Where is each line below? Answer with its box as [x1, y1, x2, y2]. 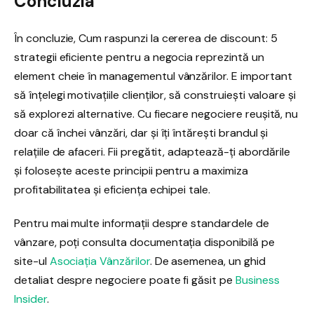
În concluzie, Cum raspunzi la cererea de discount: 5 [14, 30, 278, 46]
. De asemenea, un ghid [149, 253, 266, 268]
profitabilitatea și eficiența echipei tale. [14, 182, 210, 197]
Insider [14, 291, 47, 306]
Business [235, 272, 280, 287]
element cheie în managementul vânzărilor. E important [14, 68, 292, 83]
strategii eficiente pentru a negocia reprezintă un [14, 49, 264, 64]
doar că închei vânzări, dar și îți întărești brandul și [14, 125, 268, 140]
